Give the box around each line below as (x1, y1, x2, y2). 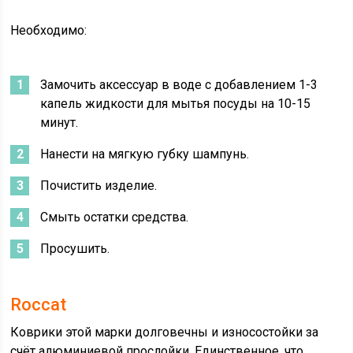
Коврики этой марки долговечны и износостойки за (10, 324, 319, 340)
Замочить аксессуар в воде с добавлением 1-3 (40, 76, 318, 92)
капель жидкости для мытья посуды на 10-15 (40, 95, 311, 111)
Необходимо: (10, 22, 87, 38)
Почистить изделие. (40, 177, 158, 193)
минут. (40, 114, 79, 130)
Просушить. (40, 240, 110, 256)
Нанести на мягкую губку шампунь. (40, 146, 250, 162)
